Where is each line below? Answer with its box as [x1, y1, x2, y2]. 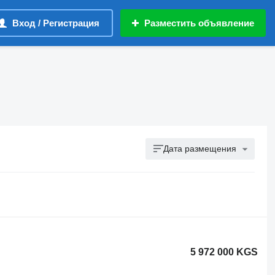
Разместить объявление [144, 18, 254, 28]
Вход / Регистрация [12, 18, 99, 28]
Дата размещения [163, 144, 237, 153]
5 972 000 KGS [190, 247, 258, 257]
